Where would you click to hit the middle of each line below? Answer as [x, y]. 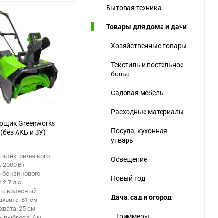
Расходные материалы [147, 111]
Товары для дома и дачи [146, 26]
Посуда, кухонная [139, 130]
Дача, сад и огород [141, 197]
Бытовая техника [134, 7]
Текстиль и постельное [147, 64]
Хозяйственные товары [149, 45]
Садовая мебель [137, 92]
